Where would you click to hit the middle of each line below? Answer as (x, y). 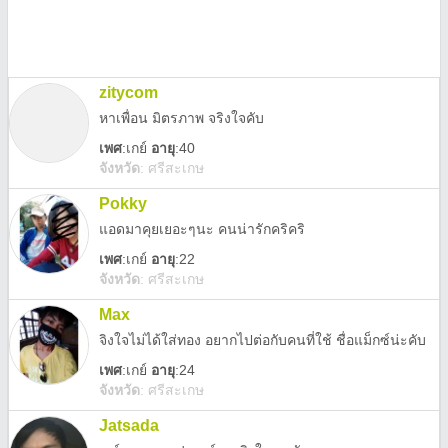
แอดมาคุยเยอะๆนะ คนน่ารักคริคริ (202, 229)
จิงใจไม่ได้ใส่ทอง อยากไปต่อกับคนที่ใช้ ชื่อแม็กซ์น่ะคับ (262, 340)
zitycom (128, 92)
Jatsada (129, 425)
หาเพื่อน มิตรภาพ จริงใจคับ (181, 118)
